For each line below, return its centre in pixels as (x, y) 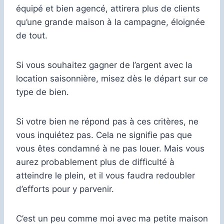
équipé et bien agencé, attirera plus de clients (108, 8)
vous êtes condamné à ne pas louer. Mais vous (110, 148)
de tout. (32, 35)
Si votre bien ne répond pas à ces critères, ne (107, 121)
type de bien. (42, 92)
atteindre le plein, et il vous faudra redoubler (105, 175)
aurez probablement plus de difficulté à (95, 162)
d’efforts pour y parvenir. (65, 189)
